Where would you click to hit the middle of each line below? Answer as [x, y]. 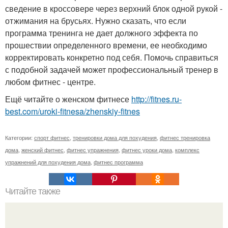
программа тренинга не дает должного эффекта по [102, 33]
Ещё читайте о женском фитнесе [68, 99]
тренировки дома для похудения [115, 138]
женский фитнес [42, 150]
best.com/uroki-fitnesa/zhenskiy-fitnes [73, 111]
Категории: [20, 138]
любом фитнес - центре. [50, 82]
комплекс [187, 150]
